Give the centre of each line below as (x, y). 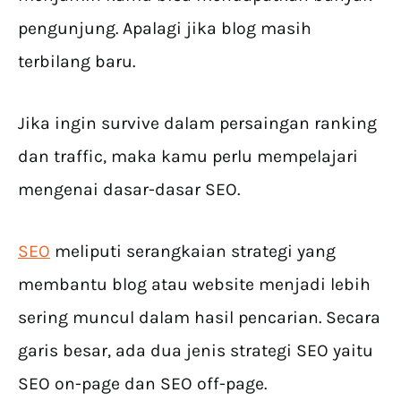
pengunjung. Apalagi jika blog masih (165, 29)
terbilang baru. (77, 62)
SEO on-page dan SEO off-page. (142, 384)
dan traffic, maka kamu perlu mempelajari (188, 157)
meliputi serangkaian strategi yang (193, 252)
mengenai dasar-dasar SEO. (129, 190)
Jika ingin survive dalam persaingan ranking (197, 124)
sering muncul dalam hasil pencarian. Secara (199, 318)
